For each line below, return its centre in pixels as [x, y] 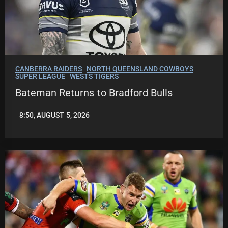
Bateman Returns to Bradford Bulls [94, 93]
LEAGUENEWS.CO [44, 119]
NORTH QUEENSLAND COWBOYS [140, 69]
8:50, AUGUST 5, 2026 [54, 115]
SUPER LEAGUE [40, 77]
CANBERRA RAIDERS [49, 69]
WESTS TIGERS [94, 77]
